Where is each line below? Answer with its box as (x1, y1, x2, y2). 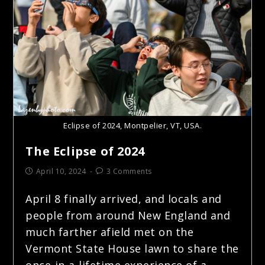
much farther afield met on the (25, 224, 194, 239)
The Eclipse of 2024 (25, 143, 145, 159)
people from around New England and (25, 208, 231, 222)
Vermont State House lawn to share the (25, 241, 239, 256)
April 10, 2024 (35, 166, 86, 176)
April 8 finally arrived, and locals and (25, 191, 222, 206)
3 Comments (106, 166, 152, 176)
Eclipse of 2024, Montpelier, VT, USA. (63, 119, 202, 131)
